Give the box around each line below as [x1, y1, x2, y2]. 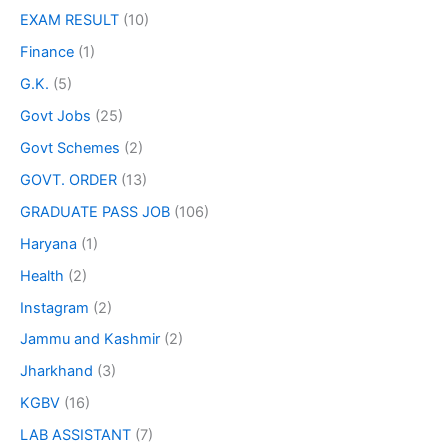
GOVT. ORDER [20, 170, 117, 189]
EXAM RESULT [20, 11, 119, 30]
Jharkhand [20, 362, 93, 381]
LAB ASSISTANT [20, 426, 131, 445]
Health [20, 266, 64, 285]
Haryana [20, 234, 77, 253]
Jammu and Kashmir [20, 330, 160, 349]
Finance [20, 43, 74, 62]
